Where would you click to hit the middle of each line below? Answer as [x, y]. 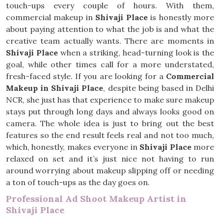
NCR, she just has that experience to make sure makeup [110, 100]
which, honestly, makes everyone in [73, 147]
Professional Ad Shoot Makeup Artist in [96, 199]
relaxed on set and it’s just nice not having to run [110, 159]
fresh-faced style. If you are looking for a [86, 76]
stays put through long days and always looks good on [110, 111]
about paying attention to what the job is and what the [110, 29]
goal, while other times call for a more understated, [110, 64]
